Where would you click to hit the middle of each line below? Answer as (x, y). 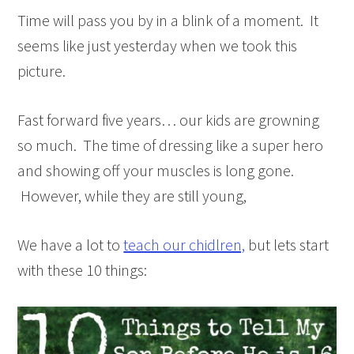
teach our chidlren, (185, 245)
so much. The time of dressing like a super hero (171, 145)
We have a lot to (71, 245)
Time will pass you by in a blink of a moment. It (168, 20)
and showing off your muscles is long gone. (156, 170)
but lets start (287, 245)
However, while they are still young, (132, 196)
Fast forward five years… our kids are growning (169, 120)
